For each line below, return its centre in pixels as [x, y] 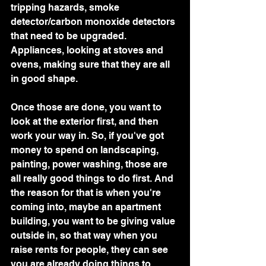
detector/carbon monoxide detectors [94, 21]
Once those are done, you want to [87, 107]
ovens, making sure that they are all [91, 64]
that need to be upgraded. [70, 36]
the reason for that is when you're [87, 192]
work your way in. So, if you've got [88, 135]
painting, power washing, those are [90, 164]
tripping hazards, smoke [66, 7]
